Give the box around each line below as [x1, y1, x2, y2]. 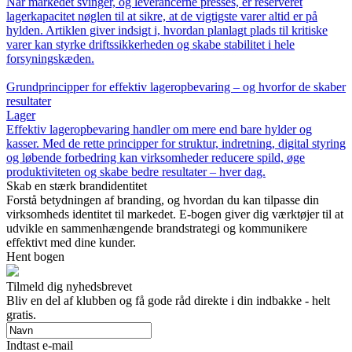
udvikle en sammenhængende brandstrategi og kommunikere [6, 222, 307, 236]
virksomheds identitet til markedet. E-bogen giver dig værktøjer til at [6, 207, 343, 222]
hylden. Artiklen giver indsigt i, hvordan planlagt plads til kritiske [6, 24, 328, 38]
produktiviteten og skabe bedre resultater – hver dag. [6, 165, 266, 179]
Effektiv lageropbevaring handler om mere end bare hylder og [6, 123, 312, 137]
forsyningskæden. [6, 52, 94, 66]
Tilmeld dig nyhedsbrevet [6, 280, 132, 294]
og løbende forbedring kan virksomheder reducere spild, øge [6, 151, 305, 165]
